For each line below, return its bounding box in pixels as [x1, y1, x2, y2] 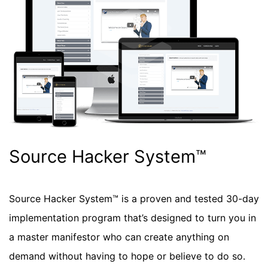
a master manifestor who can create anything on [9, 230, 229, 243]
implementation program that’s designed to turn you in [9, 211, 256, 224]
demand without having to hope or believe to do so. [9, 249, 245, 262]
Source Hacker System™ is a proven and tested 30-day [9, 192, 259, 205]
